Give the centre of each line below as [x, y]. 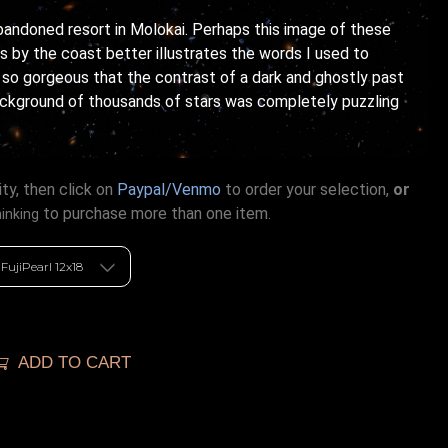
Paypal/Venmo [169, 189]
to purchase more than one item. [155, 213]
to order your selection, [307, 189]
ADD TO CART [74, 363]
